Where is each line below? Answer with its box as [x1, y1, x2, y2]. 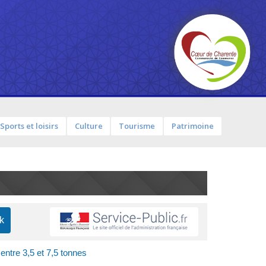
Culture [74, 121, 103, 132]
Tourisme [119, 121, 156, 132]
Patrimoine [171, 121, 214, 132]
